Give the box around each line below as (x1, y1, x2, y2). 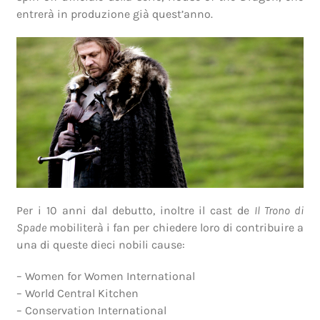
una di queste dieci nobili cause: (16, 237, 186, 251)
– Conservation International (16, 303, 167, 317)
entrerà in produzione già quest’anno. (16, 6, 214, 21)
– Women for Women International (16, 269, 196, 283)
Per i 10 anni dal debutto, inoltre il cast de (16, 203, 255, 217)
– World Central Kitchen (16, 286, 139, 300)
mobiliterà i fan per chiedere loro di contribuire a (46, 220, 304, 234)
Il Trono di (254, 203, 304, 217)
